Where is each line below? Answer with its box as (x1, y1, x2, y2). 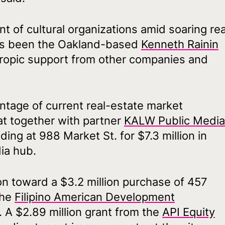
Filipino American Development (15, 190, 175, 203)
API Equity (162, 205, 215, 218)
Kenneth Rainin (141, 37, 218, 51)
